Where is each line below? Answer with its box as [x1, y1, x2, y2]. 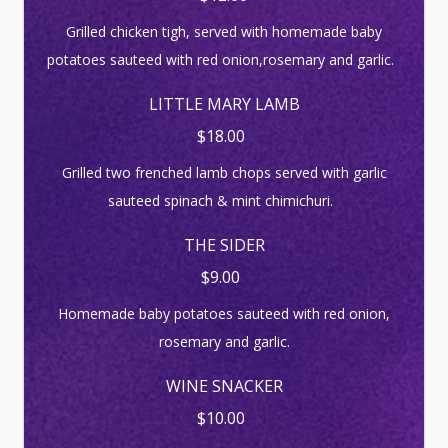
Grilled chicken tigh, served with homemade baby [66, 22, 382, 41]
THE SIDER [183, 234, 265, 256]
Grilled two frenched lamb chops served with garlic [61, 163, 387, 182]
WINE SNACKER [165, 375, 283, 397]
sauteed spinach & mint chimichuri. [107, 191, 341, 210]
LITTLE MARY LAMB [148, 93, 300, 115]
